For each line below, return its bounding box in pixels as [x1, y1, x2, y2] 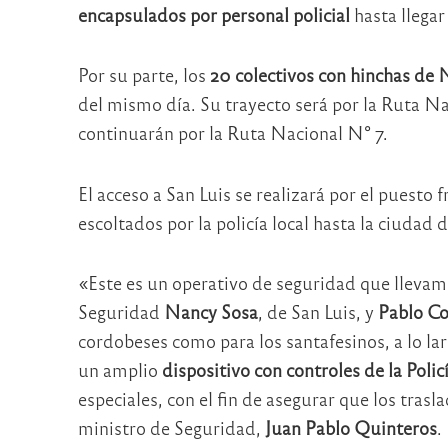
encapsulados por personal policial [77, 2, 350, 26]
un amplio [77, 358, 162, 382]
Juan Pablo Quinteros [264, 416, 437, 440]
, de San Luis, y [257, 300, 378, 324]
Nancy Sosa [163, 300, 258, 324]
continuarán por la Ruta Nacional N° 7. [77, 121, 388, 145]
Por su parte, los [77, 63, 210, 87]
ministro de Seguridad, [77, 416, 265, 440]
